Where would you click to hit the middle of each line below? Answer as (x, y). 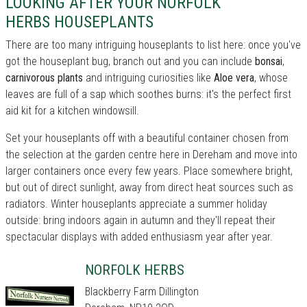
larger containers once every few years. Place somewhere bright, (149, 171)
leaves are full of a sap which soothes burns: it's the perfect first (148, 94)
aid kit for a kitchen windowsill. (72, 111)
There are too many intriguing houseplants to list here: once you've (153, 45)
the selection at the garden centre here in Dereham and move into (151, 155)
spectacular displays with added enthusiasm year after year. (139, 237)
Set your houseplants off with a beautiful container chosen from (147, 138)
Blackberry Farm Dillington (142, 292)
